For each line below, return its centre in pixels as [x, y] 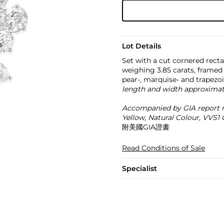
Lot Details [141, 46]
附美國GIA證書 [145, 127]
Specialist [139, 168]
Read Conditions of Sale [163, 148]
